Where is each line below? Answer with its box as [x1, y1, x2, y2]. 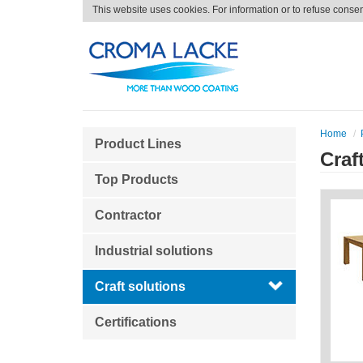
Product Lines [95, 137, 181, 151]
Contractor [95, 208, 161, 222]
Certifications [95, 315, 177, 329]
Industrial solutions [95, 244, 213, 258]
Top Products [95, 173, 178, 186]
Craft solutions [95, 280, 186, 293]
